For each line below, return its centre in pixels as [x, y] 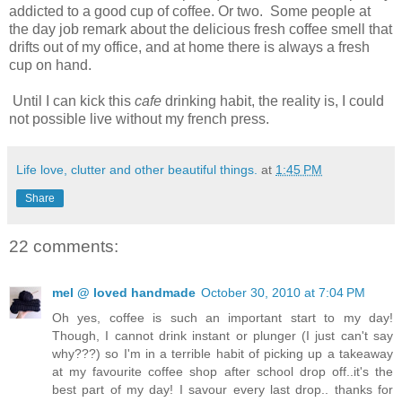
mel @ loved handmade [124, 293]
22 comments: [64, 246]
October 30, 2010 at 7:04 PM [283, 293]
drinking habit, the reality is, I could [275, 100]
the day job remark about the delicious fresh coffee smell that [201, 29]
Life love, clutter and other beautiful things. [137, 169]
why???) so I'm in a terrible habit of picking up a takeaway [223, 354]
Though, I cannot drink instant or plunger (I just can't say [223, 336]
